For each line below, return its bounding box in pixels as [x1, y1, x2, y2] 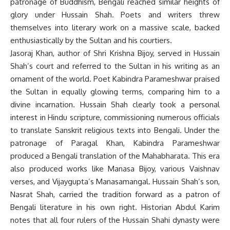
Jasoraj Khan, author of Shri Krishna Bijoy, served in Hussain [10, 48, 220, 58]
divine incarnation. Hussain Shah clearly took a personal [10, 99, 220, 109]
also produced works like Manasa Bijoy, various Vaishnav [10, 163, 220, 174]
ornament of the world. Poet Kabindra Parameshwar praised [10, 73, 220, 84]
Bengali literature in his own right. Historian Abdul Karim [10, 202, 220, 212]
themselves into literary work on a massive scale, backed [10, 22, 220, 32]
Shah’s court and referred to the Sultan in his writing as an [10, 61, 220, 71]
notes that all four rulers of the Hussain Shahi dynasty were [10, 215, 220, 225]
